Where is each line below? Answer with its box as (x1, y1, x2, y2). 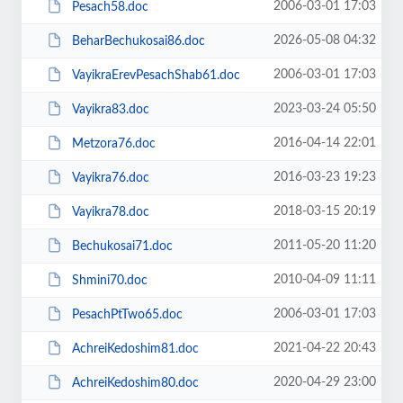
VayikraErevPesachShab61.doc (71, 68, 240, 82)
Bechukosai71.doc (71, 239, 173, 253)
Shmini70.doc (71, 273, 148, 287)
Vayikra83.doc (71, 103, 149, 116)
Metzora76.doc (71, 137, 156, 150)
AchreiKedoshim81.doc (71, 342, 199, 355)
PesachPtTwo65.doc (71, 308, 183, 321)
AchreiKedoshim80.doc (71, 376, 199, 390)
